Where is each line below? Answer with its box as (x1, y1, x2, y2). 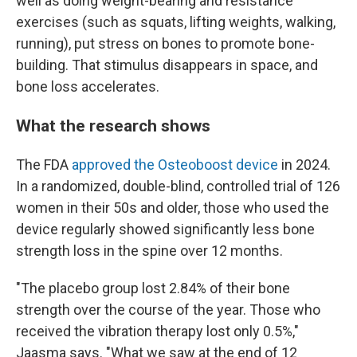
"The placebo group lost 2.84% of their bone (16, 279, 290, 296)
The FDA (16, 155, 72, 173)
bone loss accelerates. (16, 77, 159, 95)
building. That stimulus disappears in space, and (16, 56, 318, 73)
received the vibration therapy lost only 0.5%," (16, 322, 299, 339)
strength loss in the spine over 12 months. (16, 241, 283, 259)
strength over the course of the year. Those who (16, 300, 320, 318)
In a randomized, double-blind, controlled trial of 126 (16, 177, 340, 194)
